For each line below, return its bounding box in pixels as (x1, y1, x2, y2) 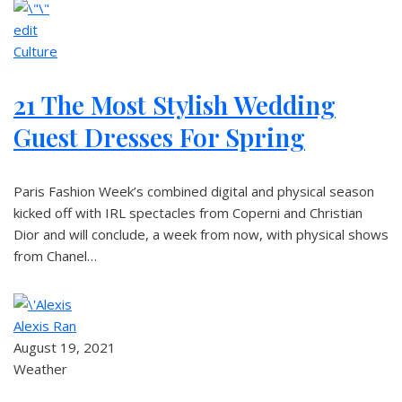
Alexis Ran (13, 317, 76, 335)
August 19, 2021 (13, 338, 116, 356)
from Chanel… (13, 247, 97, 265)
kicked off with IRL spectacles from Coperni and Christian (13, 204, 363, 222)
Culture (13, 42, 57, 60)
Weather (13, 360, 67, 378)
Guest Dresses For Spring (13, 120, 305, 153)
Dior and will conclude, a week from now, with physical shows (13, 225, 389, 243)
